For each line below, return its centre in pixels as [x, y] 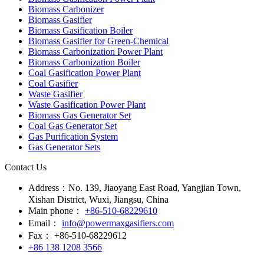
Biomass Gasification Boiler [80, 30]
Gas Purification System [73, 136]
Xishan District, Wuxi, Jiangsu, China [98, 199]
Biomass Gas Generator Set [80, 115]
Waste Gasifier [55, 94]
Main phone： [55, 210]
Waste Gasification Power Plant [87, 104]
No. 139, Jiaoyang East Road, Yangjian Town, [155, 187]
